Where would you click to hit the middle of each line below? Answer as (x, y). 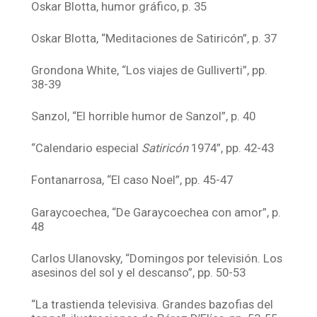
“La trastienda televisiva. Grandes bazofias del (152, 305)
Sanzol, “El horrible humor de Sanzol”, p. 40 (144, 116)
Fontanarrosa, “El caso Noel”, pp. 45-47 (132, 180)
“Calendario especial (87, 148)
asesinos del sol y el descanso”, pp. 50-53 (139, 272)
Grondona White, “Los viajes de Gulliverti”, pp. (150, 70)
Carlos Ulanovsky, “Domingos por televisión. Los (157, 258)
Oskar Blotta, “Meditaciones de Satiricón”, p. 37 (154, 38)
